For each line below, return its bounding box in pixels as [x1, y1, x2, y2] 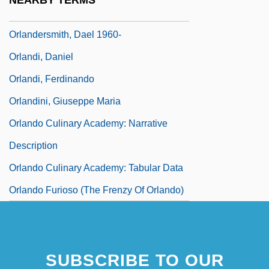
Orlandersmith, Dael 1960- [9, 29, 121, 40]
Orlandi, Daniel [9, 51, 73, 62]
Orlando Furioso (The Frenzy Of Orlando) [9, 184, 184, 195]
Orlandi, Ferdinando [9, 73, 94, 84]
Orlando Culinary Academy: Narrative [9, 118, 168, 128]
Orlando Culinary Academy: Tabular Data [9, 162, 183, 173]
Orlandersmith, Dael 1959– [9, 7, 124, 17]
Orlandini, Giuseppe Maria [9, 95, 121, 106]
